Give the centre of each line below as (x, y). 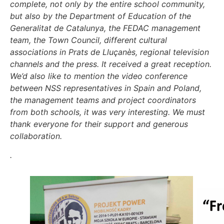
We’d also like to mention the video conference (99, 76)
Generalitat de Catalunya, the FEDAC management (105, 28)
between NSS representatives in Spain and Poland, (106, 88)
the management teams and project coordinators (103, 100)
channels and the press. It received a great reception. (111, 64)
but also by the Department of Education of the (100, 16)
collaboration (35, 136)
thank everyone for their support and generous (99, 124)
